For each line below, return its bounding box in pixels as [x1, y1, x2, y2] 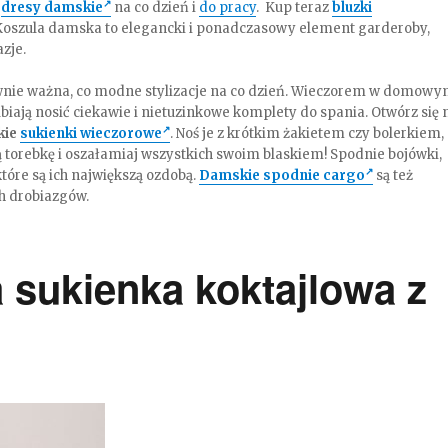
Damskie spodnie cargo [199, 167, 366, 184]
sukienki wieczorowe [20, 125, 163, 142]
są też [373, 167, 414, 184]
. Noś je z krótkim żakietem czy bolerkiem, [170, 125, 445, 142]
